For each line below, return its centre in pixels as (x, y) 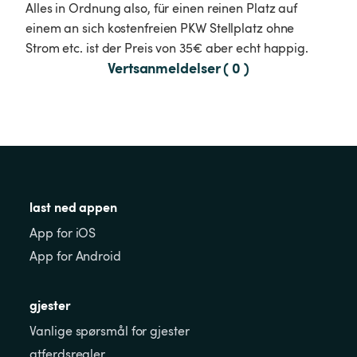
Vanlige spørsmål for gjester (110, 330)
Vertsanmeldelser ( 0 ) (178, 68)
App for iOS (63, 232)
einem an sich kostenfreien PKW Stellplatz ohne (162, 28)
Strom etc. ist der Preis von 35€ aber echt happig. (169, 48)
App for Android (75, 255)
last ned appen (73, 206)
